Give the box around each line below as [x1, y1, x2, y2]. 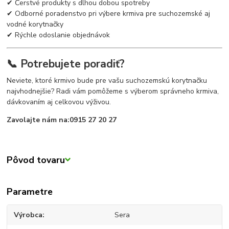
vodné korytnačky [7, 19, 64, 29]
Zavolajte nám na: [7, 115, 70, 125]
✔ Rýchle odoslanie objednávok [7, 30, 110, 40]
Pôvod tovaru [7, 153, 65, 166]
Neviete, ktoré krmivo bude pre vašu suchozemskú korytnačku [7, 76, 208, 86]
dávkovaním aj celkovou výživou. [7, 97, 111, 107]
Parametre [7, 186, 53, 198]
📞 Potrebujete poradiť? [7, 57, 125, 72]
